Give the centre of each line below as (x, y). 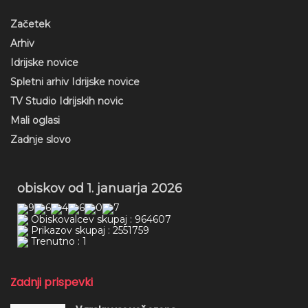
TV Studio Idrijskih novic (67, 101)
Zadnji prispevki (52, 282)
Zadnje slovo (41, 139)
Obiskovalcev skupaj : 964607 (100, 219)
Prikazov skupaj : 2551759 (89, 230)
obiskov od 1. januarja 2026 (100, 188)
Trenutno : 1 (57, 241)
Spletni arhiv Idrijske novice (75, 81)
